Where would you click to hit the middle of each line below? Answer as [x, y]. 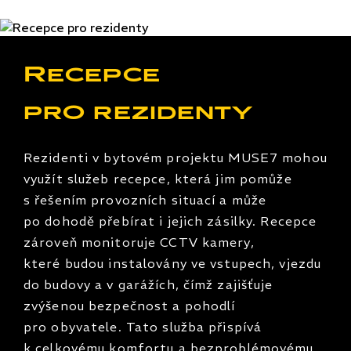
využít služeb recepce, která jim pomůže [158, 178]
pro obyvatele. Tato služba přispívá [143, 326]
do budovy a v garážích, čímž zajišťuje [148, 284]
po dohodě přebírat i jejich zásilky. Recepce [170, 221]
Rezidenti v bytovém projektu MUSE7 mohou [175, 157]
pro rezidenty [139, 115]
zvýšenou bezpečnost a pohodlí [130, 305]
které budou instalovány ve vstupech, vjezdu [173, 263]
